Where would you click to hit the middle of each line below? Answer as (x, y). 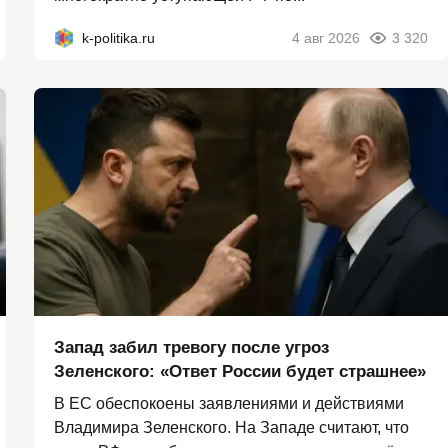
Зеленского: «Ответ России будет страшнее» (240, 371)
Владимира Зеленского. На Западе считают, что (231, 427)
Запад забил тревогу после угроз (191, 347)
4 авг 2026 (326, 38)
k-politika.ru (118, 38)
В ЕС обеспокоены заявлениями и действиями (229, 403)
